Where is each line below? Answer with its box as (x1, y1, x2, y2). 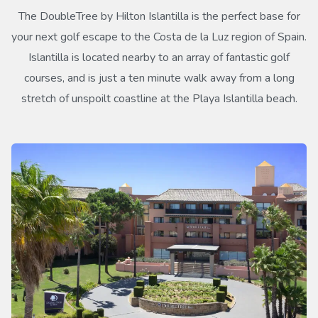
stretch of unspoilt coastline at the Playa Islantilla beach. (21, 91, 297, 107)
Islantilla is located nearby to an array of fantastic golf (28, 50, 290, 66)
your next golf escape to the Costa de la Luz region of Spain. (11, 29, 307, 45)
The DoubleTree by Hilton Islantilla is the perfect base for (18, 9, 300, 25)
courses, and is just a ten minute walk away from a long (23, 70, 295, 87)
